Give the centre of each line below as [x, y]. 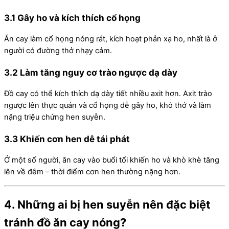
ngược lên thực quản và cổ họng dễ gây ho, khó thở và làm [108, 106]
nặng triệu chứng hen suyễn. [55, 117]
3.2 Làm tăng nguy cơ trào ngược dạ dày [91, 73]
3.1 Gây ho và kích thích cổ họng [72, 17]
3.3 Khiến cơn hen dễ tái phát [67, 139]
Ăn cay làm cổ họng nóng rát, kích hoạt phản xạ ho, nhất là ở [111, 39]
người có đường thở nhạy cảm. [58, 50]
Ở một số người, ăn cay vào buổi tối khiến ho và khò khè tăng [112, 160]
